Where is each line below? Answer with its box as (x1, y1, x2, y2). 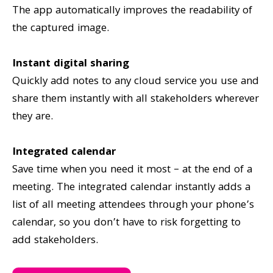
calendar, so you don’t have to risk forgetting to (12, 214, 241, 232)
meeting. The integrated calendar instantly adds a (12, 179, 250, 197)
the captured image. (12, 19, 109, 38)
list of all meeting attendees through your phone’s (12, 196, 254, 214)
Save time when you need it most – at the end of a (12, 161, 252, 179)
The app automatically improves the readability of (12, 2, 252, 20)
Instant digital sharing (12, 55, 129, 73)
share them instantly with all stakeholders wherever (12, 90, 259, 108)
